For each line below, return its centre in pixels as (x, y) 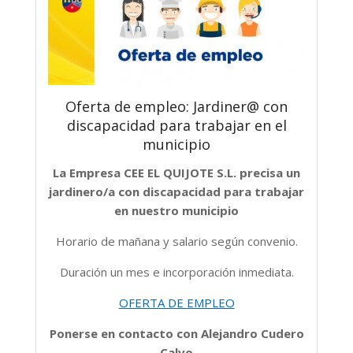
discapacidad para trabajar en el (176, 126)
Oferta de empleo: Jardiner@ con (176, 107)
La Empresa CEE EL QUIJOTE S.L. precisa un (176, 173)
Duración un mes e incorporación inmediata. (176, 272)
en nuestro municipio (176, 211)
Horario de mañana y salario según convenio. (176, 242)
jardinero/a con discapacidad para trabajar (176, 192)
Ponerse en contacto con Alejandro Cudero (176, 334)
